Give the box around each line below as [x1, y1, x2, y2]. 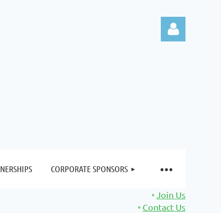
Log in [161, 110, 185, 120]
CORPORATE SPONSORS [50, 163, 128, 174]
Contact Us [143, 202, 185, 212]
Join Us [156, 189, 185, 200]
